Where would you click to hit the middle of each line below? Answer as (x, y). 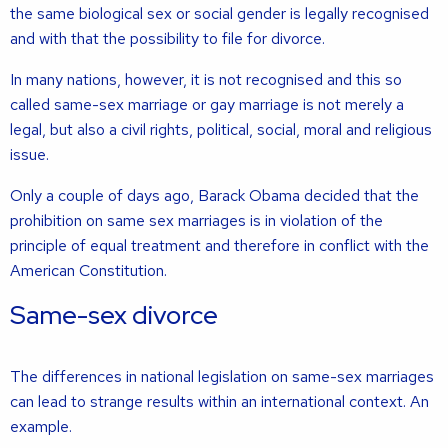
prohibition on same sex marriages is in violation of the (196, 220)
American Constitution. (88, 270)
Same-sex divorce (114, 315)
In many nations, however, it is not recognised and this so (206, 79)
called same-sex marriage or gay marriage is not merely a (207, 104)
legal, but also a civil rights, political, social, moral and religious (221, 129)
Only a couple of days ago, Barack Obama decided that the (214, 195)
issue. (29, 154)
